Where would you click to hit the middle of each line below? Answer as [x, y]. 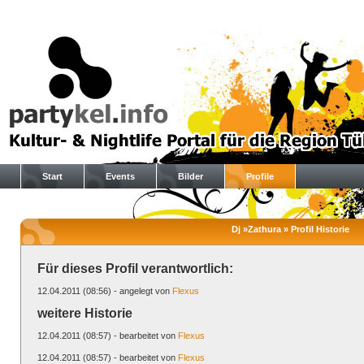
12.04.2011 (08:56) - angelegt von [105, 291]
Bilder [191, 176]
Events [120, 176]
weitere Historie [85, 313]
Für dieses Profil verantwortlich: [135, 269]
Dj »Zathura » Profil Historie [290, 229]
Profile [260, 176]
